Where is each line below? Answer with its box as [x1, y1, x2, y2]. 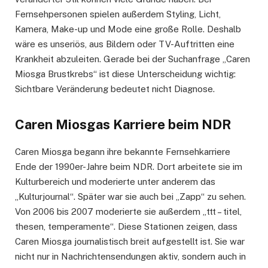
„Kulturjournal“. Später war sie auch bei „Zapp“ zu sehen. [15, 191, 246, 202]
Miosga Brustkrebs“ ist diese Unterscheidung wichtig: [15, 69, 236, 80]
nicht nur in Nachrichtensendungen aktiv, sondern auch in [15, 251, 246, 262]
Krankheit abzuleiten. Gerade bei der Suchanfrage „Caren [15, 54, 250, 65]
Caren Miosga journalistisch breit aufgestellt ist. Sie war [15, 236, 245, 247]
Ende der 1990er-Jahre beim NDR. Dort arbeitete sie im [15, 162, 242, 172]
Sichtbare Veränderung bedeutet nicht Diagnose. [15, 84, 215, 95]
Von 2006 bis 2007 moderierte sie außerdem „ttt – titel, [15, 206, 242, 217]
